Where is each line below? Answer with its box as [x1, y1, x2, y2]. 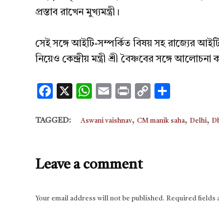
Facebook [53, 83, 119, 99]
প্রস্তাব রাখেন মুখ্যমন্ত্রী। [35, 7, 120, 18]
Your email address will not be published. [35, 195, 165, 202]
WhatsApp [92, 83, 167, 99]
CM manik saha [137, 117, 185, 124]
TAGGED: [35, 116, 71, 125]
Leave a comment [35, 158, 143, 172]
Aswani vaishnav [81, 117, 132, 124]
